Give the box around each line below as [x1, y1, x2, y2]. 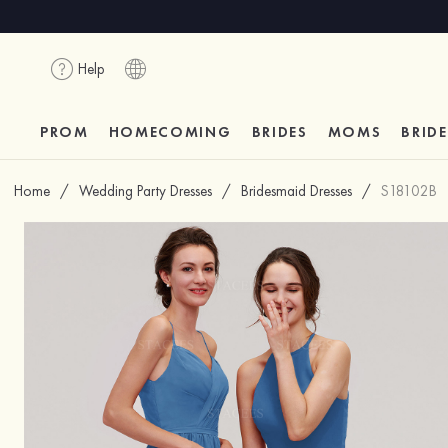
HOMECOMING [108, 122, 232, 142]
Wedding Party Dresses [79, 181, 212, 201]
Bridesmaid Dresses [241, 181, 352, 201]
